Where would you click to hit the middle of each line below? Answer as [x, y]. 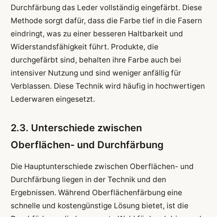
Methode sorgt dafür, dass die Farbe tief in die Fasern [106, 21]
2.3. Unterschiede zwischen [76, 128]
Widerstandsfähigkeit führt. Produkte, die [84, 47]
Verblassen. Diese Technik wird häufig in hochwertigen [108, 86]
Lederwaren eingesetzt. [53, 99]
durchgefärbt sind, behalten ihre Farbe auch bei [96, 60]
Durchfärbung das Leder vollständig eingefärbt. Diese [106, 8]
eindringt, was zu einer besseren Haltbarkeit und [97, 34]
